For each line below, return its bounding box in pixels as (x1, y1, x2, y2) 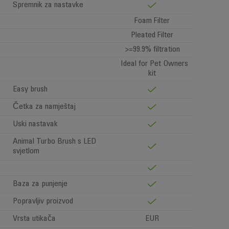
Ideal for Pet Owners (120, 60, 188, 68)
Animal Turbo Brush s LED (13, 138, 96, 146)
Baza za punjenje (13, 180, 67, 188)
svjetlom (13, 147, 39, 155)
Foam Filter (134, 17, 174, 25)
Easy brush (13, 85, 48, 94)
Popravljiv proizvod (13, 197, 73, 205)
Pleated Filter (131, 31, 177, 39)
